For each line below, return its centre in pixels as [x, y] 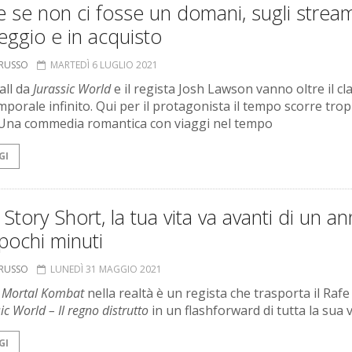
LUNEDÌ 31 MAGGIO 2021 [106, 269]
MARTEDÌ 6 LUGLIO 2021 [104, 65]
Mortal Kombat [43, 293]
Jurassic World [72, 89]
